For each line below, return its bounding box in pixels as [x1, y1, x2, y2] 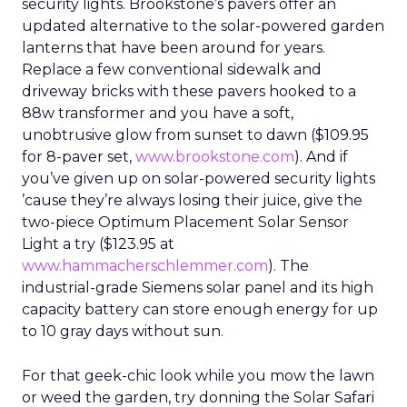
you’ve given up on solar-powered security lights [22, 170, 375, 187]
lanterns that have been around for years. [22, 39, 325, 56]
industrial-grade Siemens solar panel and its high [22, 279, 373, 296]
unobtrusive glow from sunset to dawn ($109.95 [22, 126, 369, 144]
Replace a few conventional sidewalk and [22, 61, 322, 78]
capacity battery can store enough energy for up [22, 301, 378, 318]
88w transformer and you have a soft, [22, 104, 293, 122]
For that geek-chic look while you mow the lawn [22, 367, 374, 384]
